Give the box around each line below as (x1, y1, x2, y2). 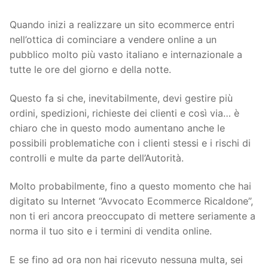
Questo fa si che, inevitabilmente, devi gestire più (10, 92, 233, 104)
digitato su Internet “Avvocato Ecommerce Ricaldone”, (10, 195, 253, 208)
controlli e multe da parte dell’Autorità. (10, 151, 184, 164)
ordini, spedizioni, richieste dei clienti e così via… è (10, 106, 239, 119)
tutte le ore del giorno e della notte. (10, 63, 171, 75)
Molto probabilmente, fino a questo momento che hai (10, 180, 251, 193)
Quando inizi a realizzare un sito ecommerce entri (10, 18, 234, 31)
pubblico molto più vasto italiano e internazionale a (10, 48, 242, 60)
